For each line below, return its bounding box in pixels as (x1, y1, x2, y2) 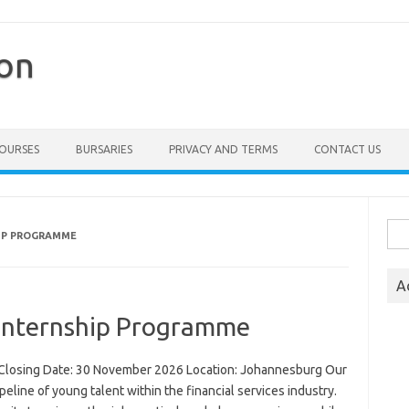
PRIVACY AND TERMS (169, 143, 278, 155)
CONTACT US (314, 143, 381, 155)
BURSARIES (76, 143, 132, 155)
